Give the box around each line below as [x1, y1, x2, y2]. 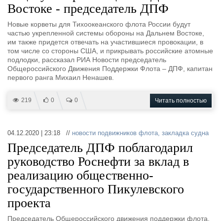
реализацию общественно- [7, 168, 153, 183]
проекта [7, 196, 51, 210]
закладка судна [162, 129, 209, 137]
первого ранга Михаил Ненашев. [7, 74, 114, 81]
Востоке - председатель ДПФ [7, 1, 169, 16]
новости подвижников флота [72, 129, 158, 137]
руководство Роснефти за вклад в [7, 154, 189, 169]
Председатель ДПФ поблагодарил [7, 141, 193, 155]
